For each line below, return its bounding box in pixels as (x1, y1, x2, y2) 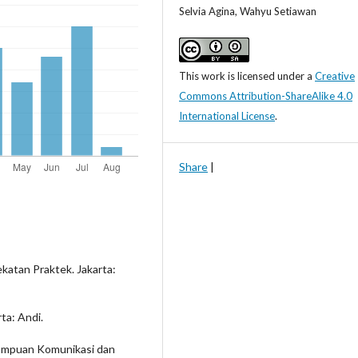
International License (179, 109, 275, 123)
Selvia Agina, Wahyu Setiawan (179, 5, 316, 18)
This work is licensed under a (179, 70, 315, 83)
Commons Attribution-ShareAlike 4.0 (179, 89, 352, 103)
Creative (315, 70, 355, 83)
